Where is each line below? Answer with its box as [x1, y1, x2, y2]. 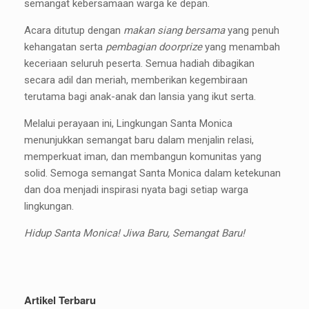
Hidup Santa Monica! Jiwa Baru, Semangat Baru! [24, 227, 245, 240]
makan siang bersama [123, 24, 225, 37]
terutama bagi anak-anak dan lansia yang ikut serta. [24, 90, 256, 103]
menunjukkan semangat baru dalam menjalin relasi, [24, 134, 254, 147]
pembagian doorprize [106, 41, 202, 54]
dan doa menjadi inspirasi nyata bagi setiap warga [24, 183, 248, 197]
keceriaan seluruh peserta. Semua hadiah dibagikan [24, 57, 255, 70]
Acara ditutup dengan [24, 24, 123, 37]
